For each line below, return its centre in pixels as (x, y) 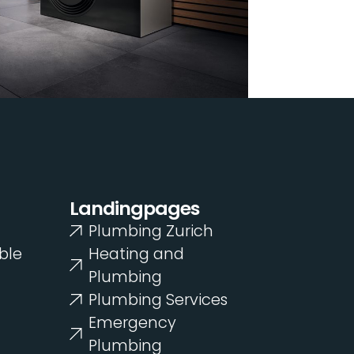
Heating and (136, 254)
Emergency (132, 323)
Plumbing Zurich (151, 231)
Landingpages (134, 209)
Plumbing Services (158, 300)
